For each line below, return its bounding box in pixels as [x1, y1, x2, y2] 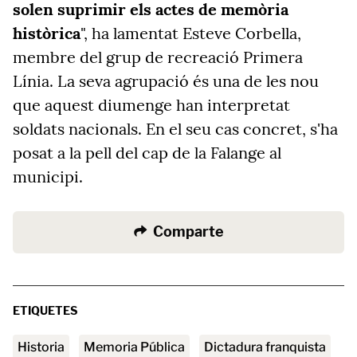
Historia [27, 339, 65, 355]
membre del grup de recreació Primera [13, 47, 303, 67]
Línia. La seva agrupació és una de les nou [13, 71, 319, 91]
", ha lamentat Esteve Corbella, [80, 23, 301, 43]
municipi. [13, 167, 83, 186]
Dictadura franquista [214, 339, 326, 355]
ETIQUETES [13, 304, 77, 317]
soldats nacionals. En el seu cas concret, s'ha [13, 119, 338, 139]
